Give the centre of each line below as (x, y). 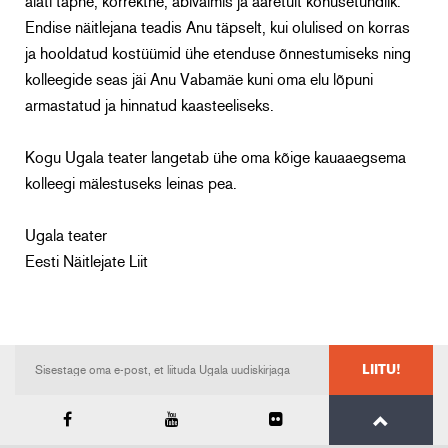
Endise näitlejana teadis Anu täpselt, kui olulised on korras (217, 28)
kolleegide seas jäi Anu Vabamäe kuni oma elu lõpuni (199, 80)
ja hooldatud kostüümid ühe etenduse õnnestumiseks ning (218, 54)
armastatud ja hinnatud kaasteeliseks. (149, 106)
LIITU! (380, 369)
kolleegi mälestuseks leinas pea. (131, 184)
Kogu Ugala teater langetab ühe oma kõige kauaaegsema (215, 158)
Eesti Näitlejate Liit (86, 262)
